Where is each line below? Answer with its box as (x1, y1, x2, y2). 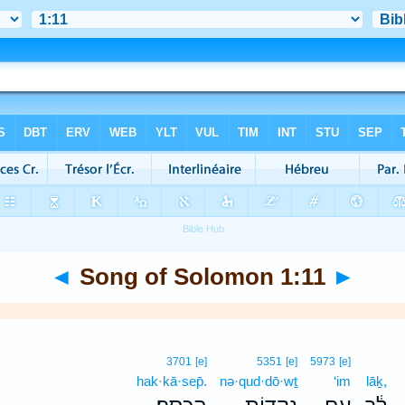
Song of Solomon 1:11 (73, 264, 332, 289)
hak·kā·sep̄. (137, 373, 208, 389)
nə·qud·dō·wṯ (220, 373, 298, 389)
